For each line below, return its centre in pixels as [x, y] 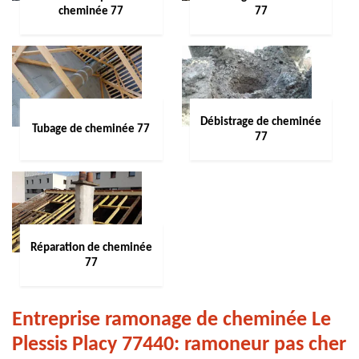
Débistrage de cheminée [261, 122]
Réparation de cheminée [91, 248]
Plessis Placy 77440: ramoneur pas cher [179, 345]
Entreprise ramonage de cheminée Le [171, 320]
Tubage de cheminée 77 [91, 129]
